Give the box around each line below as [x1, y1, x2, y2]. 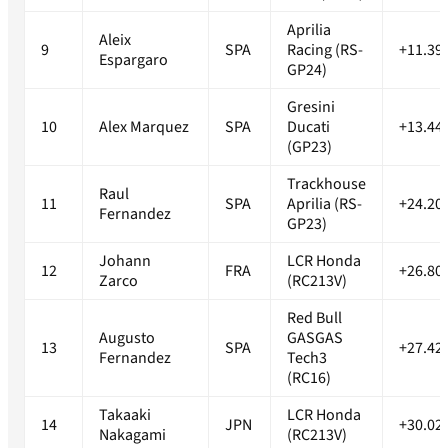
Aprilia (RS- [287, 193, 362, 216]
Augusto [99, 327, 155, 350]
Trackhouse [287, 173, 366, 196]
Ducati [287, 116, 330, 139]
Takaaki [99, 404, 151, 427]
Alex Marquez [99, 116, 189, 139]
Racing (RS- [287, 39, 363, 62]
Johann [99, 250, 151, 273]
